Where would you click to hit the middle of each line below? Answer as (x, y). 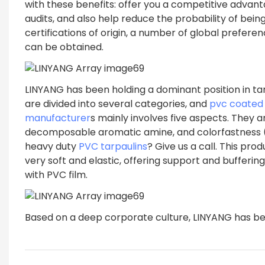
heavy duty (51, 146)
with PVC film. (56, 174)
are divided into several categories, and (117, 104)
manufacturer (57, 118)
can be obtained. (64, 47)
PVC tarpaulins (113, 146)
